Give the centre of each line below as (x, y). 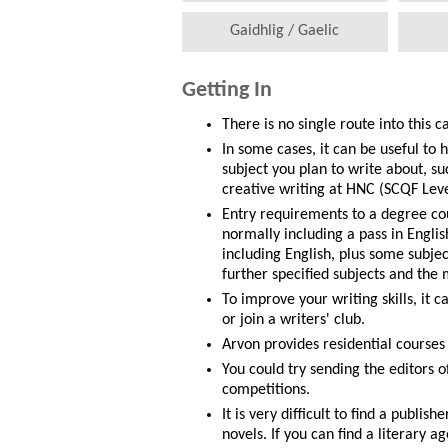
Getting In (227, 91)
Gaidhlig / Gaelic (285, 31)
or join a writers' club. (293, 320)
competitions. (266, 390)
